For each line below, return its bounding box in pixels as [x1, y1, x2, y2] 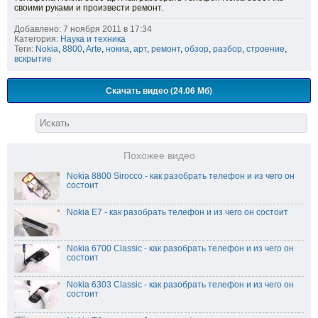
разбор [213, 44, 242, 55]
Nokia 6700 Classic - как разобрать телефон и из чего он [67, 243, 294, 254]
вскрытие [14, 54, 52, 65]
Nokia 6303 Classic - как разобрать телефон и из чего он [67, 280, 294, 290]
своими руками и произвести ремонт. [14, 3, 163, 13]
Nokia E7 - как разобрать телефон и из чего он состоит [67, 207, 288, 218]
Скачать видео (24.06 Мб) [106, 84, 212, 97]
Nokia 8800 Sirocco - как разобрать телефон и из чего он [67, 171, 295, 182]
